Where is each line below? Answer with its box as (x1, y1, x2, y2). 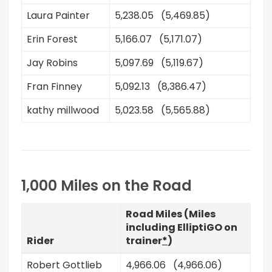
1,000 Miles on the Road (21, 175, 192, 195)
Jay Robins (27, 56, 78, 70)
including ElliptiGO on (126, 220, 237, 234)
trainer (126, 234, 162, 248)
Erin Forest (27, 32, 78, 46)
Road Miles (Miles (126, 207, 216, 221)
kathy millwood (27, 103, 99, 117)
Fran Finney (27, 80, 82, 93)
